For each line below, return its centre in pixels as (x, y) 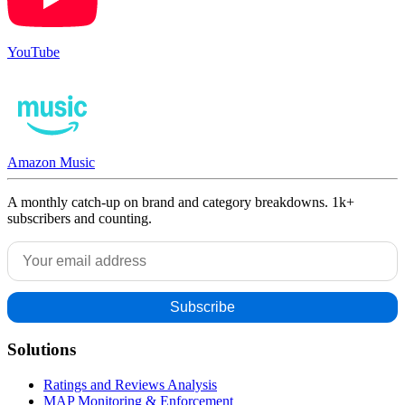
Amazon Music (51, 163)
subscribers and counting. (80, 219)
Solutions (42, 350)
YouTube (33, 52)
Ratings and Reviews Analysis (130, 384)
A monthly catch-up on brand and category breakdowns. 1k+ (181, 202)
